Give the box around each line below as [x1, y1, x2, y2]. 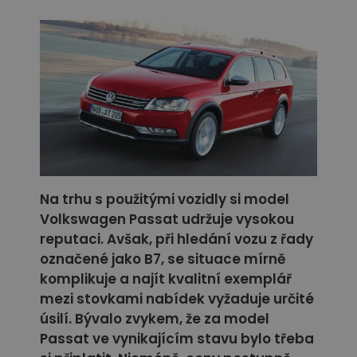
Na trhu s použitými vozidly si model [40, 190, 289, 210]
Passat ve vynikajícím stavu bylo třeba [40, 329, 314, 349]
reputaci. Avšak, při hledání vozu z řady [40, 229, 313, 249]
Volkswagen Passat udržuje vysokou [40, 210, 294, 229]
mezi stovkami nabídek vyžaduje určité [40, 289, 314, 309]
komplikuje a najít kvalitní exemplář [40, 269, 292, 289]
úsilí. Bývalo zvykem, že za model [40, 309, 269, 329]
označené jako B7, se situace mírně [40, 249, 285, 269]
